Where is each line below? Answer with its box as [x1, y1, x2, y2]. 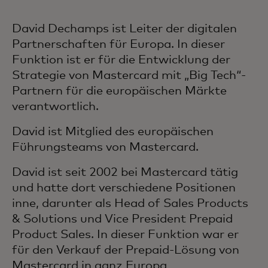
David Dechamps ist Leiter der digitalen [12, 23, 237, 35]
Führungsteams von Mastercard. [12, 141, 199, 153]
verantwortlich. [12, 100, 99, 112]
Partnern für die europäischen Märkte [12, 85, 227, 97]
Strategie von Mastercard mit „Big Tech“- [12, 69, 246, 81]
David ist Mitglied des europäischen [12, 126, 214, 138]
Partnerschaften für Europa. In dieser [12, 38, 225, 50]
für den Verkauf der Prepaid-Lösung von [12, 244, 239, 256]
